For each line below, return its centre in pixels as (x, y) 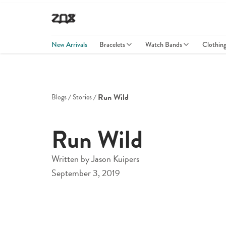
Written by (71, 159)
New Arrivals (69, 44)
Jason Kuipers (115, 159)
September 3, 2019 (86, 173)
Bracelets (112, 44)
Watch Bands (164, 44)
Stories (82, 97)
